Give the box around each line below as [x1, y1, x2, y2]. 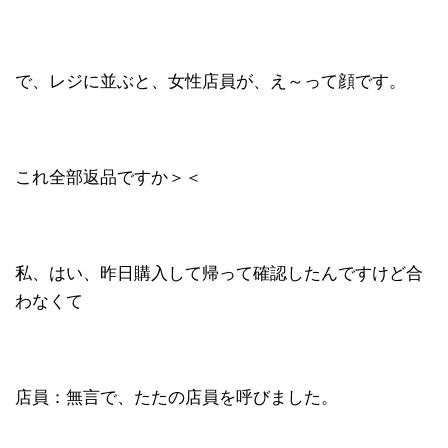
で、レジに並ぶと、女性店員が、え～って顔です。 [15, 72, 406, 91]
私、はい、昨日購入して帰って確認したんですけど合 [15, 264, 423, 283]
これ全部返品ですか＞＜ [15, 168, 202, 187]
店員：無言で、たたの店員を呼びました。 [15, 388, 338, 407]
